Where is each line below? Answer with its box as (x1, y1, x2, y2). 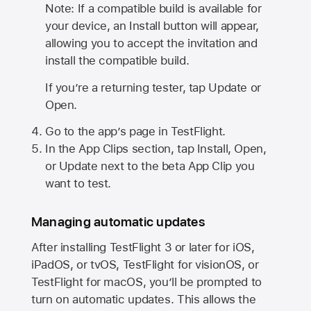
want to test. (44, 176, 112, 191)
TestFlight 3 (109, 240, 172, 255)
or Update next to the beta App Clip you (44, 159, 255, 174)
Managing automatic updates (31, 213, 205, 230)
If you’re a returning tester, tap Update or (44, 80, 261, 94)
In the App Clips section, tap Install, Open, (44, 142, 267, 156)
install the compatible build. (44, 53, 190, 67)
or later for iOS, (171, 240, 255, 255)
